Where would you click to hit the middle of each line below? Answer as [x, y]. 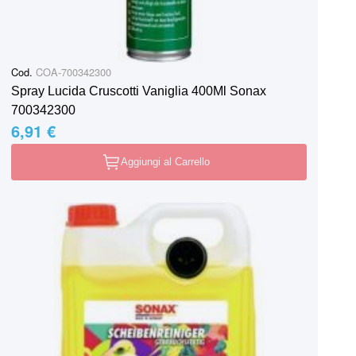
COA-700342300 [72, 72]
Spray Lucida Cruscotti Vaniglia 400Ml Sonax [139, 91]
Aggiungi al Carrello [165, 161]
